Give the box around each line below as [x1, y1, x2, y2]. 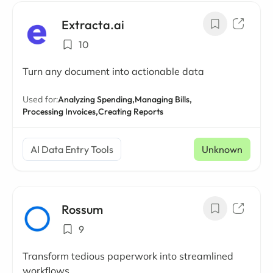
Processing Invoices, [23, 106, 98, 117]
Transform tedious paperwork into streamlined [23, 250, 233, 262]
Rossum [62, 202, 103, 217]
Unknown [202, 143, 243, 155]
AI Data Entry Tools [30, 143, 113, 155]
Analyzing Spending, [58, 94, 135, 105]
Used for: [23, 94, 58, 105]
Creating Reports [98, 106, 163, 117]
